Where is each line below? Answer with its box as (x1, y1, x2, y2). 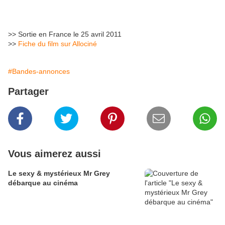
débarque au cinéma (8, 179, 78, 187)
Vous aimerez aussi (8, 148, 101, 160)
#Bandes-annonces (8, 67, 70, 76)
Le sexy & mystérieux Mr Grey (8, 169, 110, 178)
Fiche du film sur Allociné (18, 40, 97, 48)
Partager (8, 86, 49, 97)
